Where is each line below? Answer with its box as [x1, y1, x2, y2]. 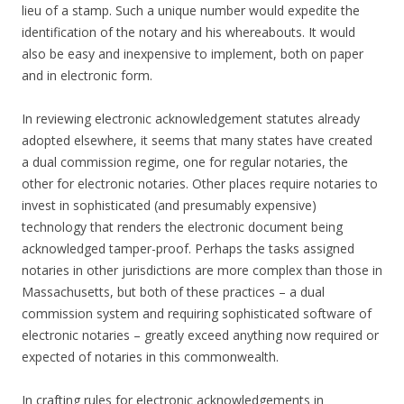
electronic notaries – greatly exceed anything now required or [22, 326, 379, 344]
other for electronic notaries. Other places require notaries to [22, 175, 378, 193]
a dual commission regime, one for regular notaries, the [22, 153, 348, 171]
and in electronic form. [22, 67, 152, 85]
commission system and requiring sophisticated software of [22, 305, 372, 323]
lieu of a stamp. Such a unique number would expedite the [22, 2, 360, 20]
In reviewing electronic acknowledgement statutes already [22, 110, 360, 128]
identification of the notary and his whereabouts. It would [22, 23, 355, 41]
